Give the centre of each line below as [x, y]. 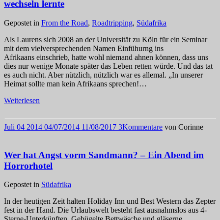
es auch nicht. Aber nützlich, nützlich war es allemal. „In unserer [103, 75]
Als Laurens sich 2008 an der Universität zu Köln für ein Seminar [106, 39]
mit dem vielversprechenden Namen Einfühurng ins [84, 48]
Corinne [191, 127]
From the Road [65, 23]
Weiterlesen [22, 100]
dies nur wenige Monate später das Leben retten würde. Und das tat [108, 66]
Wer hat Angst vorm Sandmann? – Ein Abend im [104, 155]
